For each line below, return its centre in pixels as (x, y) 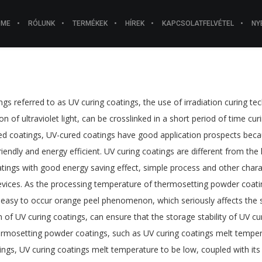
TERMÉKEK (90, 23)
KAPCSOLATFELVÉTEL (198, 23)
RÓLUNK (41, 23)
